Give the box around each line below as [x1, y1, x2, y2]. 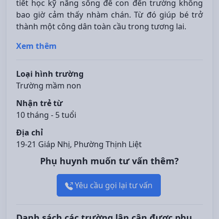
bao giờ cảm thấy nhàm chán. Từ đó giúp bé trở [16, 9, 203, 20]
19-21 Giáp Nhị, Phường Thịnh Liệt [16, 139, 142, 150]
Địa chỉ [16, 127, 43, 138]
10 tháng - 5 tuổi [16, 109, 76, 120]
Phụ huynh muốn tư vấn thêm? [40, 155, 179, 167]
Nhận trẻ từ [16, 98, 63, 109]
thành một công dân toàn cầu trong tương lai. [16, 21, 186, 32]
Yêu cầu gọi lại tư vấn [72, 179, 153, 191]
